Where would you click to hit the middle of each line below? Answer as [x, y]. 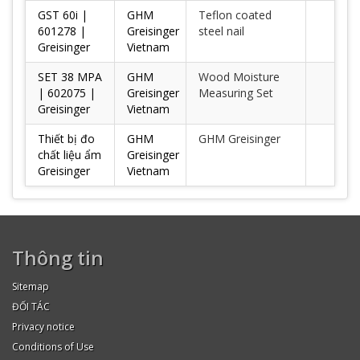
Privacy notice [43, 327]
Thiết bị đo [66, 139]
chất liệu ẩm [70, 155]
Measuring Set [236, 93]
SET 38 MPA [70, 77]
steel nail [221, 31]
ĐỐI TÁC [31, 307]
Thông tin [58, 258]
